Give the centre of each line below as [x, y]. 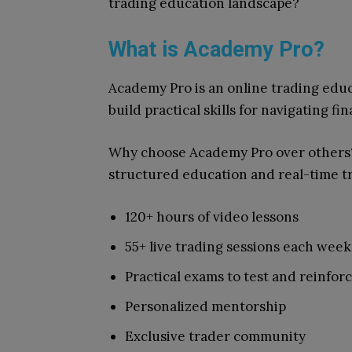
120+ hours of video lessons [212, 217]
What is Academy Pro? [216, 49]
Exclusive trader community [215, 336]
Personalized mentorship [205, 306]
